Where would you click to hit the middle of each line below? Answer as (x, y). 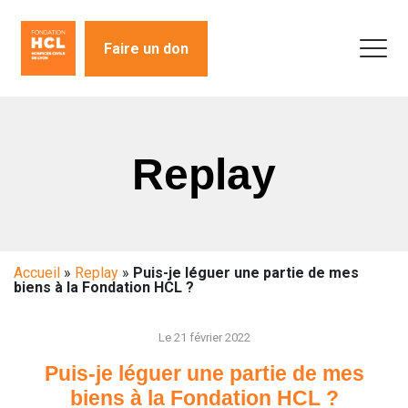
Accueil (37, 273)
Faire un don (146, 49)
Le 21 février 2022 (204, 337)
